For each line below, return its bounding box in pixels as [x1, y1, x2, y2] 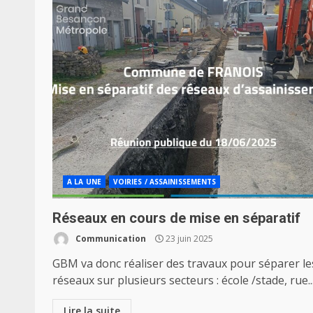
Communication [73, 232, 146, 245]
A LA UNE [67, 177, 101, 187]
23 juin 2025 [163, 232, 213, 245]
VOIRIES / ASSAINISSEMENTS [112, 177, 217, 187]
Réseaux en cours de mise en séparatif [52, 210, 300, 226]
